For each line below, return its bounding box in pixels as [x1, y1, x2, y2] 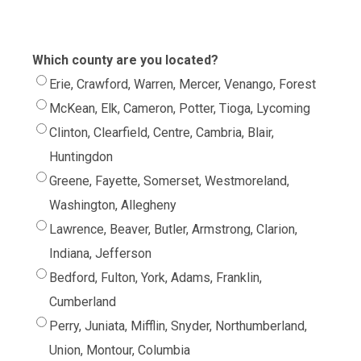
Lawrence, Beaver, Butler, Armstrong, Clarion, [49, 222, 298, 237]
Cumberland [49, 294, 117, 309]
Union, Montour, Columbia [49, 342, 191, 358]
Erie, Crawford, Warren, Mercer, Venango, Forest [49, 77, 317, 92]
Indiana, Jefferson [49, 246, 152, 261]
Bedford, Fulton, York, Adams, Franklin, [49, 270, 263, 285]
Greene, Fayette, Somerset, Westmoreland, [49, 173, 290, 189]
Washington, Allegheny [49, 197, 177, 213]
